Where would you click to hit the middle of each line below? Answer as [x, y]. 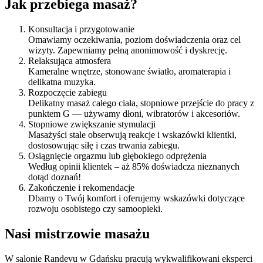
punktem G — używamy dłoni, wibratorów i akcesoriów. [134, 114]
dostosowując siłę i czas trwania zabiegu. [104, 146]
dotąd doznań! [55, 177]
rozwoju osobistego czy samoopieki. [95, 209]
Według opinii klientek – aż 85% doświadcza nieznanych [134, 167]
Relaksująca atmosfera [70, 61]
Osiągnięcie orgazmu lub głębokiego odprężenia [117, 156]
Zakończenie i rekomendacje [81, 188]
